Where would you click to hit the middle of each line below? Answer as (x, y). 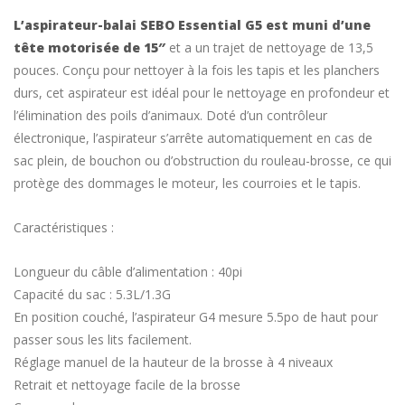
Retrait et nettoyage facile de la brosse (127, 384)
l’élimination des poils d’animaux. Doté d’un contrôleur (170, 115)
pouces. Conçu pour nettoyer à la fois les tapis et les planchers (197, 70)
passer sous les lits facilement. (103, 339)
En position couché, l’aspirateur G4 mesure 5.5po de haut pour (196, 316)
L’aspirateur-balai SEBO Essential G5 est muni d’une (192, 24)
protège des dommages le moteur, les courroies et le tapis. (187, 183)
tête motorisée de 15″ (91, 47)
